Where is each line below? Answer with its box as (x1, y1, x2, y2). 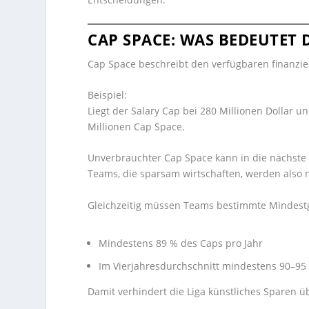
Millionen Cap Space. (88, 120, 186, 134)
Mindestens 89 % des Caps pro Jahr (99, 237, 263, 250)
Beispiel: (88, 88, 128, 102)
